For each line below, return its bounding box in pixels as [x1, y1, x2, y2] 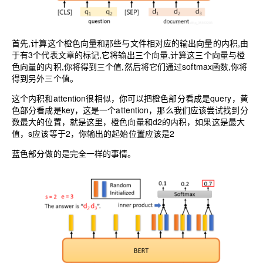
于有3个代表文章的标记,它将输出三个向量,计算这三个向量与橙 [12, 49, 245, 61]
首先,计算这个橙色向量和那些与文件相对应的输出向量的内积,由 [12, 37, 249, 49]
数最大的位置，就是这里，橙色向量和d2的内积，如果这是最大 [12, 116, 245, 128]
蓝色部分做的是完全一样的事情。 [12, 147, 136, 160]
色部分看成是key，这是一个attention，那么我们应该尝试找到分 [12, 104, 248, 116]
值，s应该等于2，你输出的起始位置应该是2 [12, 127, 175, 140]
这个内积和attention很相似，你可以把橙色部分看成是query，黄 [12, 92, 248, 104]
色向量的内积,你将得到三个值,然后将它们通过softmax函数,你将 [12, 60, 248, 73]
